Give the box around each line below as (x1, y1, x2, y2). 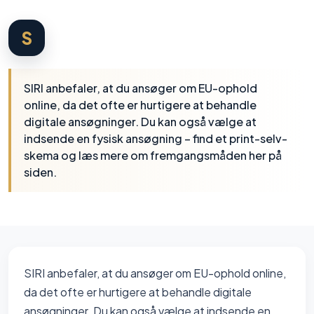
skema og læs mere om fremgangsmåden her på (24, 148, 282, 163)
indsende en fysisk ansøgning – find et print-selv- (24, 131, 287, 146)
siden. (24, 165, 57, 179)
